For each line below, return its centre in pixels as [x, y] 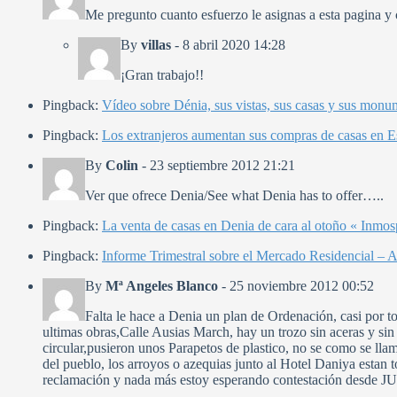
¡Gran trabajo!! [162, 75]
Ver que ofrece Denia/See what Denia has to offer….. [234, 196]
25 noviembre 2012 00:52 [302, 286]
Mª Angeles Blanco [162, 286]
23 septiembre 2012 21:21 [222, 166]
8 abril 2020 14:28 [234, 45]
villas [156, 45]
